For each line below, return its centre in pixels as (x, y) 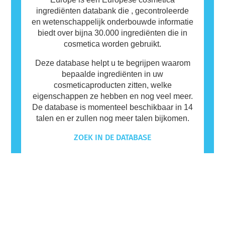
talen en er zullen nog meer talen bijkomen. (113, 118)
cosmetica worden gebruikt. (113, 44)
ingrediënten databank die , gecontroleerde (113, 11)
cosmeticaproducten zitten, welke (113, 85)
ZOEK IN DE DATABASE (113, 137)
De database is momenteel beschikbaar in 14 (113, 107)
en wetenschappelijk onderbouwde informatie (113, 22)
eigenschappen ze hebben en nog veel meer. (113, 96)
